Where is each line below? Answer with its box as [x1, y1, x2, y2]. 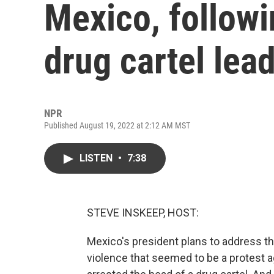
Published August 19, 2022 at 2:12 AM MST [44, 120, 190, 130]
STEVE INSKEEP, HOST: [87, 206, 199, 219]
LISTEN [80, 152, 115, 164]
